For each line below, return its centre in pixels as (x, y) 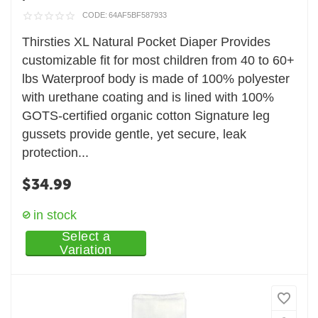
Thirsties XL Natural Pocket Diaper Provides (147, 42)
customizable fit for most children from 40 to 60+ (159, 60)
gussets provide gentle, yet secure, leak (135, 134)
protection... (56, 152)
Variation (86, 250)
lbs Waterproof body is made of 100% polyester (156, 78)
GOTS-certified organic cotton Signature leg (146, 115)
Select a (86, 236)
